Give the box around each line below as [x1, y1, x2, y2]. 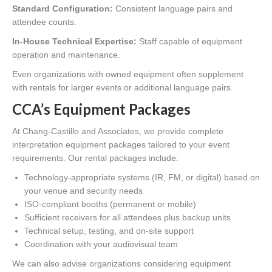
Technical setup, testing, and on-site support [24, 226, 194, 236]
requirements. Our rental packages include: [12, 153, 178, 163]
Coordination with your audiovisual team [24, 239, 178, 250]
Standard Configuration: [12, 4, 113, 14]
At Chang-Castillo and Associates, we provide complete [12, 126, 223, 137]
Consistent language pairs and [113, 4, 233, 14]
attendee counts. [12, 17, 76, 27]
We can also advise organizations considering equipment [12, 259, 231, 269]
